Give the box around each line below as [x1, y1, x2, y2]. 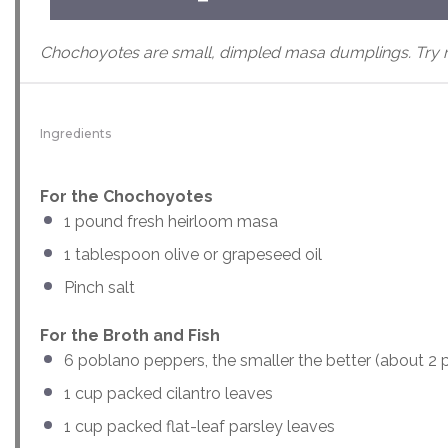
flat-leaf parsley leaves [166, 416, 335, 436]
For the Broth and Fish [40, 325, 220, 345]
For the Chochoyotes [40, 186, 213, 206]
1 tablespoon [64, 244, 160, 264]
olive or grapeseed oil [160, 244, 322, 264]
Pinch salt [64, 277, 135, 297]
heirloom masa [168, 211, 278, 231]
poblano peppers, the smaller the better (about [74, 350, 428, 370]
